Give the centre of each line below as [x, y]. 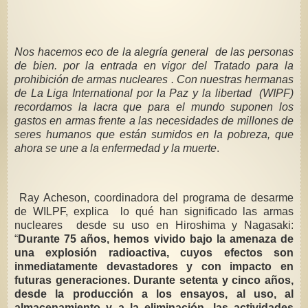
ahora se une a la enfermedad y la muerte [115, 148]
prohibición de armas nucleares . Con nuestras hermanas [154, 80]
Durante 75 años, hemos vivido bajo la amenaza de [156, 239]
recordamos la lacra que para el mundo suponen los [154, 107]
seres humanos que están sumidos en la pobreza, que [154, 135]
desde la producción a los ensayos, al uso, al [154, 294]
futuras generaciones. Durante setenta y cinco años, [154, 280]
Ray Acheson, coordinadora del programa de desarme [154, 197]
